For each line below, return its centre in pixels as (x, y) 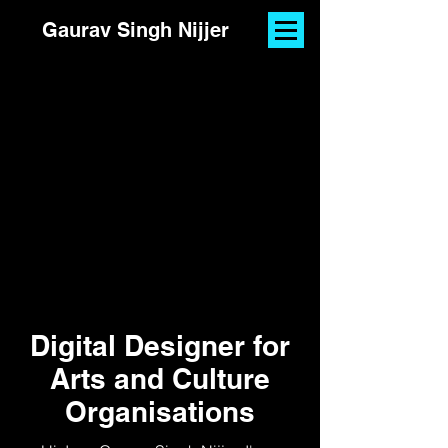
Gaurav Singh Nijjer (135, 30)
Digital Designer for (160, 345)
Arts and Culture (160, 378)
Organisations (160, 411)
